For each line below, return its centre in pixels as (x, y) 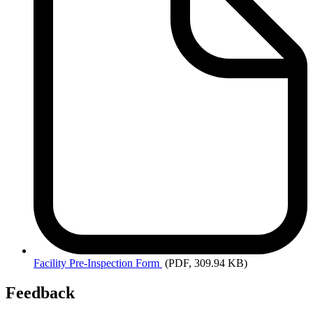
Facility (50, 263)
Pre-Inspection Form (114, 263)
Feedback (40, 292)
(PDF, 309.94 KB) (206, 263)
